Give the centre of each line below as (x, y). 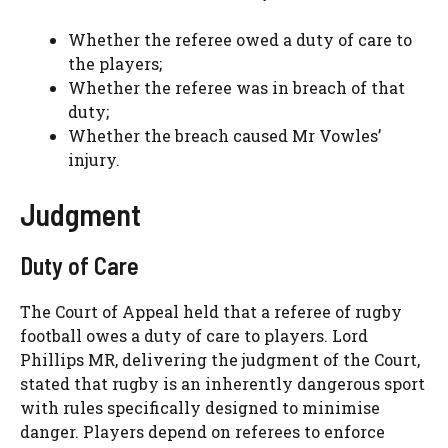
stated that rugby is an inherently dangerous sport (222, 383)
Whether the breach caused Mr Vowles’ (224, 135)
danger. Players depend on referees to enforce (202, 431)
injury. (94, 159)
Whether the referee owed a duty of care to (240, 39)
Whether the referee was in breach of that (236, 87)
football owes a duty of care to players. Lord (194, 335)
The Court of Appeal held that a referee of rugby (211, 311)
